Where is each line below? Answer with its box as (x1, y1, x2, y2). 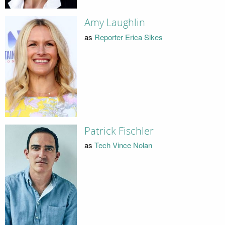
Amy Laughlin (84, 17, 145, 29)
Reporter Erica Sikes (94, 31, 163, 42)
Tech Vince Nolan (94, 140, 152, 151)
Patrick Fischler (84, 125, 154, 137)
